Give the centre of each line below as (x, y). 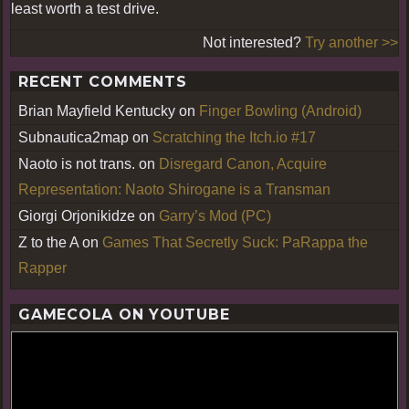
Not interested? (254, 42)
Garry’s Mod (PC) (215, 215)
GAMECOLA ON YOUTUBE (124, 314)
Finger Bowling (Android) (280, 110)
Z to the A (48, 242)
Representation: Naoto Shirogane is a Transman (174, 189)
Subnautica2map (73, 137)
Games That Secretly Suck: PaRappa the (235, 242)
